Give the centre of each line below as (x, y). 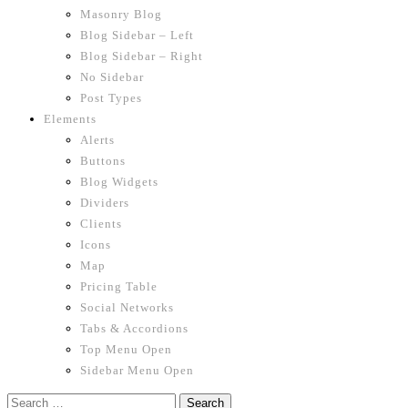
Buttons (103, 161)
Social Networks (127, 307)
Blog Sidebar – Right (142, 56)
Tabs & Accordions (134, 328)
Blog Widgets (119, 182)
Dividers (105, 203)
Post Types (111, 98)
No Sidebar (112, 77)
